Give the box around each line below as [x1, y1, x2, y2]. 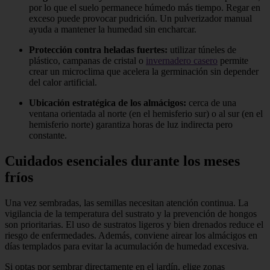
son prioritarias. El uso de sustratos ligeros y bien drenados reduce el [5, 219, 263, 230]
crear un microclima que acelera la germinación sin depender [29, 66, 259, 77]
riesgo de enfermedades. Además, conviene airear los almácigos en [5, 230, 257, 241]
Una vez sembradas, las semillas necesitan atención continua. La [5, 198, 248, 209]
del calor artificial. [29, 77, 97, 88]
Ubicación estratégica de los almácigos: [29, 98, 186, 108]
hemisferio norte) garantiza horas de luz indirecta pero [29, 119, 233, 130]
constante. [29, 130, 67, 141]
